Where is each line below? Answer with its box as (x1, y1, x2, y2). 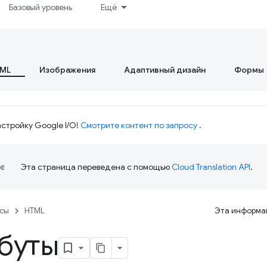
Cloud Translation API (172, 162, 250, 172)
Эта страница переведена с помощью (21, 162, 172, 172)
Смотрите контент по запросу (80, 120, 197, 131)
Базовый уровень (9, 2, 73, 13)
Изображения (39, 64, 95, 75)
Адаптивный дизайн (124, 64, 206, 75)
